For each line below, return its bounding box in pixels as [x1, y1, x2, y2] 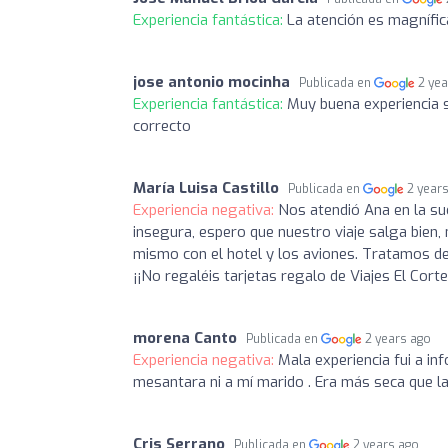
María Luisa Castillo [133, 177, 279, 198]
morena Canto [133, 327, 237, 348]
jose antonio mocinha [133, 71, 290, 92]
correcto [133, 115, 191, 136]
